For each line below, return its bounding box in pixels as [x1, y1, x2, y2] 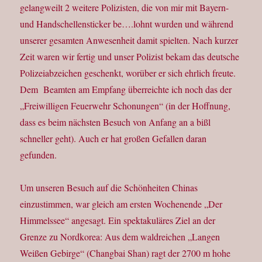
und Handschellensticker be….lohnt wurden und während [20, 18, 234, 30]
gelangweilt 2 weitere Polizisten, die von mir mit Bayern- [20, 1, 229, 14]
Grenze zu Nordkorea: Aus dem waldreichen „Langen [20, 230, 220, 243]
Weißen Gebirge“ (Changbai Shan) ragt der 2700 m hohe [20, 247, 231, 260]
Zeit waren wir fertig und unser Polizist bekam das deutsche [20, 50, 240, 63]
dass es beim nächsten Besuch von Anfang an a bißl [20, 116, 211, 129]
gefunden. [20, 149, 57, 161]
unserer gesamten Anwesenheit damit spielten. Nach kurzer [20, 34, 239, 47]
